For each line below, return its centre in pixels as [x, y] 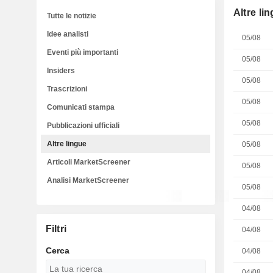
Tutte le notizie [72, 16]
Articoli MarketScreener [89, 162]
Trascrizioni [67, 89]
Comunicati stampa [81, 107]
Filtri [56, 229]
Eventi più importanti [83, 52]
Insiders [61, 71]
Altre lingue [67, 144]
